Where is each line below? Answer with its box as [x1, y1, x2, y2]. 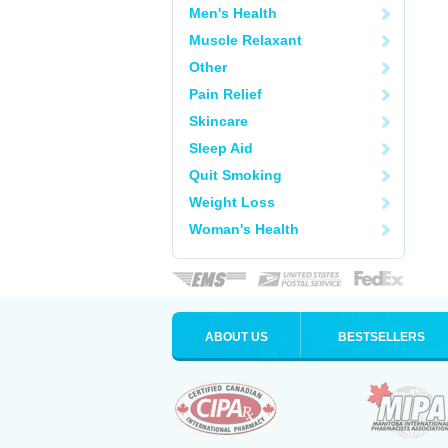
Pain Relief [189, 86, 262, 102]
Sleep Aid [189, 140, 253, 156]
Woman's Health [189, 221, 299, 237]
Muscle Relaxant [189, 32, 302, 48]
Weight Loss [189, 194, 275, 210]
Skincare [189, 113, 248, 129]
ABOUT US [204, 330, 268, 344]
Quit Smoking [189, 167, 282, 183]
